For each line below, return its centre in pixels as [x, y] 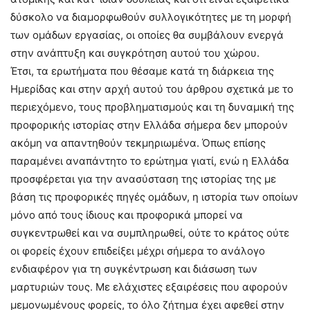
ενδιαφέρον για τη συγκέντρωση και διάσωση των [134, 269]
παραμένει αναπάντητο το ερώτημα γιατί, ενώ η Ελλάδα [150, 161]
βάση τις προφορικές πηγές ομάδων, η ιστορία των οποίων [154, 197]
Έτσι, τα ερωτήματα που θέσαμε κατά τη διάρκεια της [142, 71]
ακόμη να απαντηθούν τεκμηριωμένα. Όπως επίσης [138, 143]
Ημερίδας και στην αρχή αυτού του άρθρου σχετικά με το [152, 89]
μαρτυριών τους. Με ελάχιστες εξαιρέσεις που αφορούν [149, 287]
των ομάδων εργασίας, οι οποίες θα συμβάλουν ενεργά [147, 35]
